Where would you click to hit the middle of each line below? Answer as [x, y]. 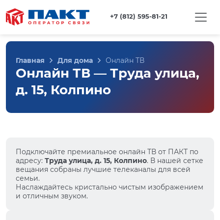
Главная [30, 60]
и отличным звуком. [52, 196]
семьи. [28, 178]
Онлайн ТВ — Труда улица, [108, 73]
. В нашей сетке [175, 161]
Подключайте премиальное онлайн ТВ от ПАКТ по [107, 152]
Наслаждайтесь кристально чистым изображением [110, 187]
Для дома [75, 60]
